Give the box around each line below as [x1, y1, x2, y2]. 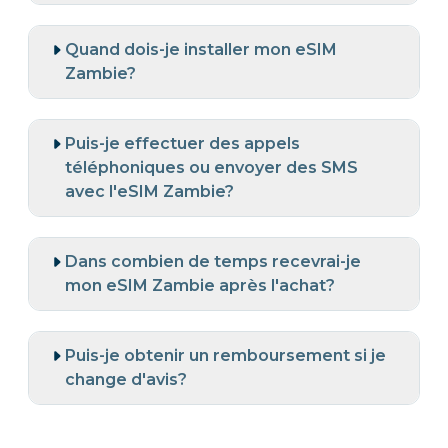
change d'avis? [65, 369, 187, 389]
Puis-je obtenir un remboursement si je [65, 345, 386, 365]
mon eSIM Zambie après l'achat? [65, 275, 335, 295]
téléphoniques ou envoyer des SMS [65, 157, 358, 177]
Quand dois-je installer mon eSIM [65, 39, 337, 59]
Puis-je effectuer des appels [65, 133, 300, 153]
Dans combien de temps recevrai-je [65, 251, 361, 271]
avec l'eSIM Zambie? [65, 181, 234, 201]
